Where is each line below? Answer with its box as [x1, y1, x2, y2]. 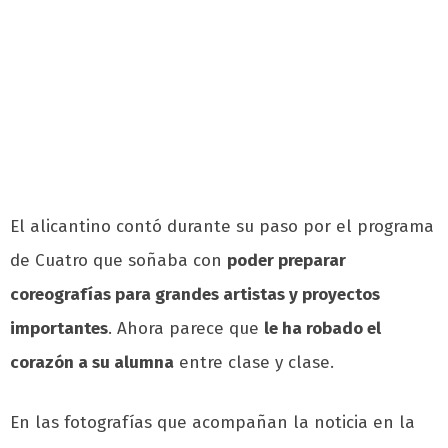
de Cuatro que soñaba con [10, 250, 227, 272]
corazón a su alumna [10, 352, 174, 374]
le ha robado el [264, 318, 381, 340]
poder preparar [227, 250, 346, 272]
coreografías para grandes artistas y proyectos [10, 284, 380, 306]
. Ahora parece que [108, 318, 264, 340]
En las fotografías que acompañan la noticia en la [10, 412, 415, 434]
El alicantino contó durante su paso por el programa [10, 216, 434, 238]
